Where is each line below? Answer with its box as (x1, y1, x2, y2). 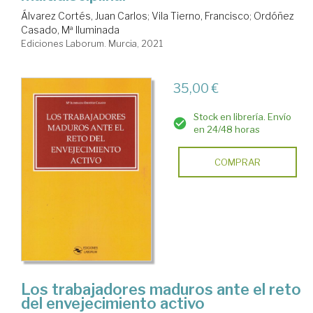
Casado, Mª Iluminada (21, 23, 119, 36)
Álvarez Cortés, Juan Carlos (21, 9, 147, 22)
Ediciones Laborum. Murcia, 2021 (21, 37, 163, 49)
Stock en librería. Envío (193, 110, 291, 122)
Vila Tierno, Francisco (152, 9, 249, 22)
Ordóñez (254, 9, 294, 22)
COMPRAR (214, 156, 261, 168)
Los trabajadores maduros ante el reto (21, 280, 301, 299)
